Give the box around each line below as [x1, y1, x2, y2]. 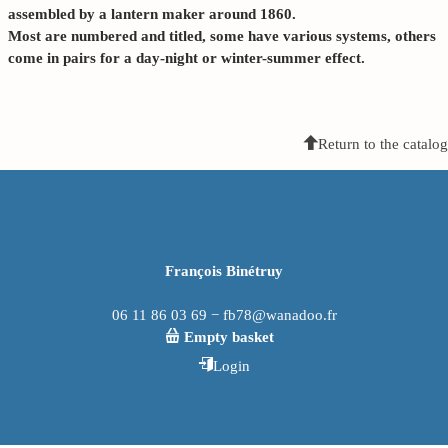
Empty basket [183, 328, 274, 345]
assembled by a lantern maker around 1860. [7, 6, 296, 23]
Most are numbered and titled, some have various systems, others [7, 28, 436, 45]
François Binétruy [165, 262, 283, 279]
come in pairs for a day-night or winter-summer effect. [7, 50, 365, 67]
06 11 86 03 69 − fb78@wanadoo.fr [111, 306, 337, 323]
